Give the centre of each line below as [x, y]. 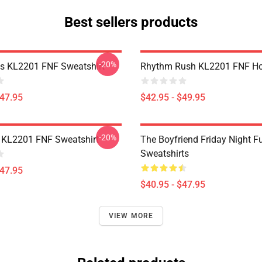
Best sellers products [131, 22]
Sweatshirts [165, 154]
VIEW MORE [131, 216]
